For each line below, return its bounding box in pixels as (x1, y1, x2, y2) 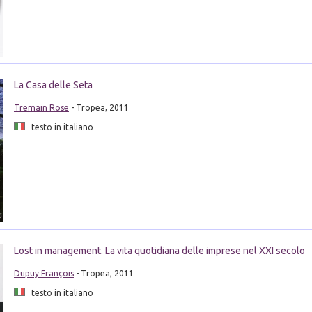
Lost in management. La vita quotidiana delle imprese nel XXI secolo (13, 244, 305, 256)
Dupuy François (13, 268, 74, 278)
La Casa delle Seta (13, 79, 93, 91)
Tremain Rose (13, 103, 69, 113)
